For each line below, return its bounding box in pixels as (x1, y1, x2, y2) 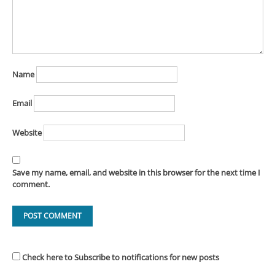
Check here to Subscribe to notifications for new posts (20, 252, 219, 263)
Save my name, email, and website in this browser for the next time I (12, 167, 260, 179)
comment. (12, 179, 50, 190)
